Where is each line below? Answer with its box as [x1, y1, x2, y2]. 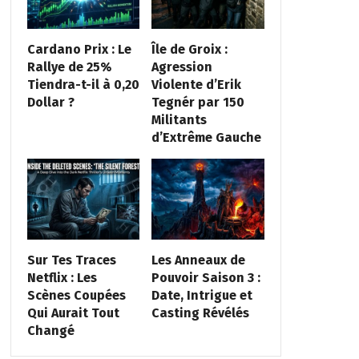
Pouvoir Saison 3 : [151, 269, 261, 285]
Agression [151, 59, 213, 75]
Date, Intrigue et [151, 287, 253, 303]
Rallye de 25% [26, 59, 111, 75]
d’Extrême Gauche [151, 130, 262, 146]
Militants [151, 112, 208, 128]
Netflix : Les [26, 269, 97, 285]
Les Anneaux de [151, 252, 246, 268]
